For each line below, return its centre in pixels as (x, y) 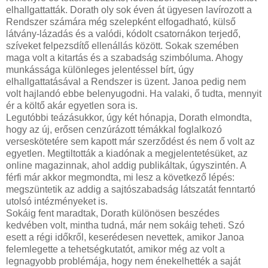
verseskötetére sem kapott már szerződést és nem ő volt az (130, 142)
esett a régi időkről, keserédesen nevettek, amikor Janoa (125, 237)
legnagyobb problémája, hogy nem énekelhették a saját (123, 261)
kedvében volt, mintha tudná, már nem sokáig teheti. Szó (125, 226)
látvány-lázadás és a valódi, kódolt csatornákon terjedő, (123, 34)
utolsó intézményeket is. (57, 202)
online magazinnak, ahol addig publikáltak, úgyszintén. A (126, 166)
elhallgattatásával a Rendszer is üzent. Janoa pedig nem (126, 82)
